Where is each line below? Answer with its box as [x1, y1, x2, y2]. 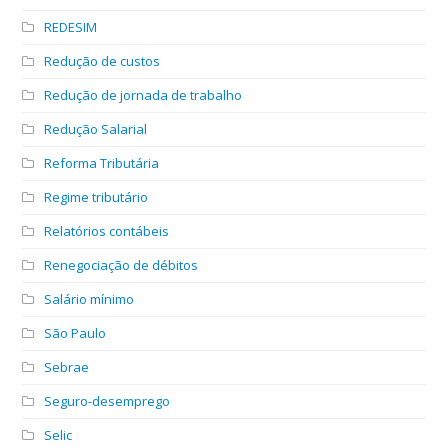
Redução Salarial [44, 119, 148, 138]
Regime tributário [44, 187, 149, 206]
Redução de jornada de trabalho [44, 85, 243, 104]
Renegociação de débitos [44, 255, 199, 274]
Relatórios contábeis [44, 221, 170, 240]
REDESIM [44, 17, 98, 36]
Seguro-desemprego [44, 391, 171, 410]
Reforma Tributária [44, 153, 160, 172]
